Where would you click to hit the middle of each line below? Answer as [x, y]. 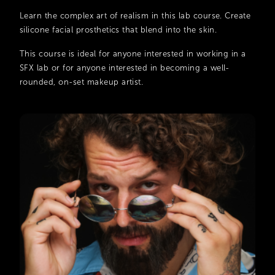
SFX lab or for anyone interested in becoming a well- [125, 68]
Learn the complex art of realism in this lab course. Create [135, 16]
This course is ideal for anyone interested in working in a [133, 54]
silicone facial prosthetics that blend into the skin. [118, 30]
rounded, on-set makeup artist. [82, 82]
